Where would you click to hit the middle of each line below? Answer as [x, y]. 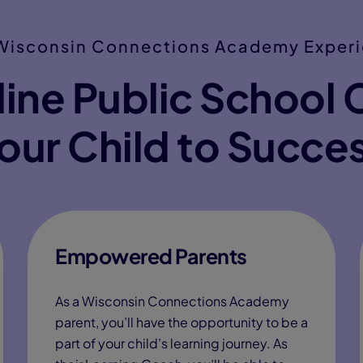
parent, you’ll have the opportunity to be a [181, 322]
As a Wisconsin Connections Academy [172, 301]
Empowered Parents [151, 256]
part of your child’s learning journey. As [171, 343]
